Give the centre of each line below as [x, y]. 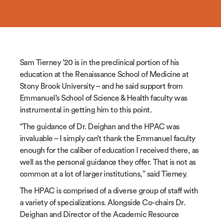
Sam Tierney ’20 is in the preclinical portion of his [99, 62]
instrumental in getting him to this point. [86, 110]
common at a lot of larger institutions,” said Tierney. [103, 174]
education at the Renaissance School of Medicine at [104, 74]
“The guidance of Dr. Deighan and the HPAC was [100, 127]
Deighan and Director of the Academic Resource [99, 214]
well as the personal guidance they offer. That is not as [108, 162]
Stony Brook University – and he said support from [101, 86]
